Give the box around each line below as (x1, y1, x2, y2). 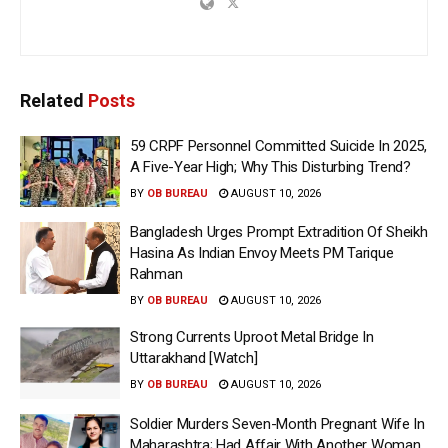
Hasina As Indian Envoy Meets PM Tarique (130, 244, 394, 263)
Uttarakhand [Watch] (130, 349, 258, 368)
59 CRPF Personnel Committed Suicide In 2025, (130, 136, 427, 155)
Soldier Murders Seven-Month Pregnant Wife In (130, 414, 425, 433)
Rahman (130, 265, 183, 284)
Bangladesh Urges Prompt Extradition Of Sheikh (130, 223, 428, 242)
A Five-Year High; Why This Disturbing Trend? (130, 157, 411, 176)
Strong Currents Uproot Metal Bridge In (130, 328, 374, 347)
